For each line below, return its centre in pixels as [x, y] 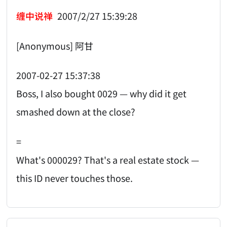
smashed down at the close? [76, 112]
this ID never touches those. [75, 178]
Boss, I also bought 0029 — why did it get [102, 93]
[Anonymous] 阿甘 [55, 45]
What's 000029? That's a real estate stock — [108, 159]
